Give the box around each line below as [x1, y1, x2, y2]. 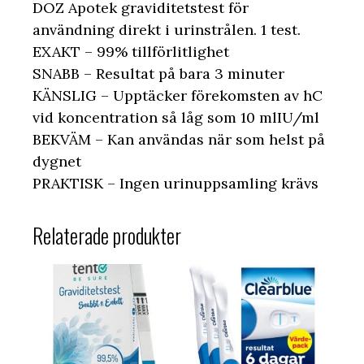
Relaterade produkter [32, 219, 181, 250]
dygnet [32, 151, 81, 171]
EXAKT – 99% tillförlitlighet [32, 41, 229, 61]
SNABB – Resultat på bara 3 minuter [32, 63, 284, 83]
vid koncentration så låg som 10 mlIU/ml [32, 107, 319, 127]
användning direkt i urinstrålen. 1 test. [32, 19, 301, 39]
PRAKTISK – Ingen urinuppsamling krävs [32, 173, 318, 193]
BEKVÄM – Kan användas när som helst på [32, 129, 325, 149]
